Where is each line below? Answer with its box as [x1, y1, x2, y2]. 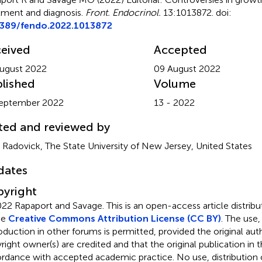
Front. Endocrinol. [85, 6, 161, 18]
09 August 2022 [153, 63, 220, 74]
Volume [153, 76, 196, 91]
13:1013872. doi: [160, 6, 232, 18]
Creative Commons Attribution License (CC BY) [8, 212, 221, 224]
